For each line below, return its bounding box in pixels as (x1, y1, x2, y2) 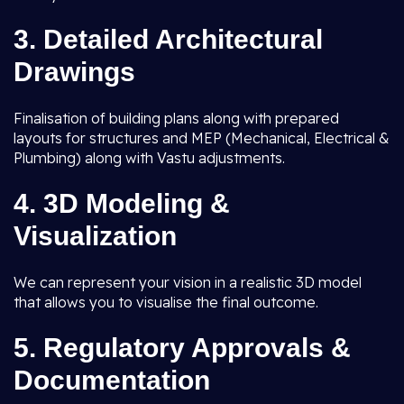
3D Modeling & (43, 188, 230, 218)
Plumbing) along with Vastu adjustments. (14, 149, 285, 167)
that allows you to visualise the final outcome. (14, 293, 318, 311)
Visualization (14, 221, 177, 251)
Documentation (14, 365, 210, 395)
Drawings (14, 57, 135, 87)
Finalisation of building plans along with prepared (14, 109, 339, 127)
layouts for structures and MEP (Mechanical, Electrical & (14, 129, 390, 147)
